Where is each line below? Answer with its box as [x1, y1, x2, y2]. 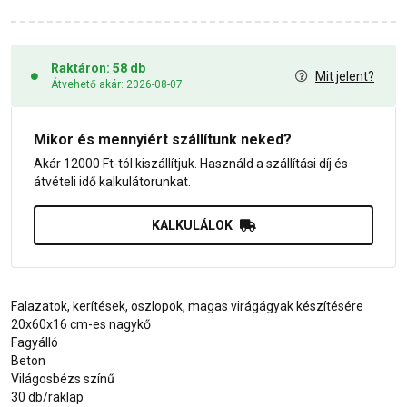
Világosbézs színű [11, 372, 114, 387]
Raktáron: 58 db [51, 61, 145, 76]
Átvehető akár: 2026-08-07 [51, 78, 183, 92]
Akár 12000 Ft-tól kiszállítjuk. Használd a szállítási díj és [34, 156, 348, 172]
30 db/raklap [11, 390, 84, 405]
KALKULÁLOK [151, 218, 233, 233]
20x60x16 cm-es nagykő [11, 317, 151, 333]
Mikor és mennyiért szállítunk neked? [34, 131, 292, 149]
